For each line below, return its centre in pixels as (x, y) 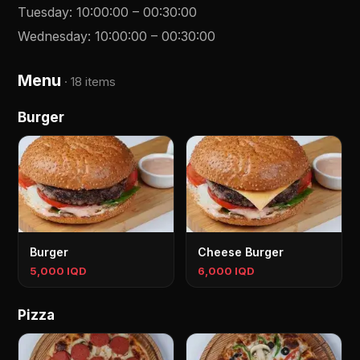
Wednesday (53, 36)
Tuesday (44, 12)
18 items (94, 82)
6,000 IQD (226, 271)
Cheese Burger (241, 252)
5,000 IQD (59, 271)
